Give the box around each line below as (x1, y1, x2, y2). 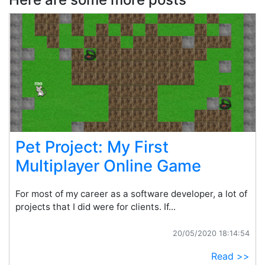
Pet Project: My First (15, 137, 169, 157)
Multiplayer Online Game (15, 156, 201, 176)
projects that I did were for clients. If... (15, 201, 176, 212)
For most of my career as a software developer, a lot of (15, 188, 247, 199)
